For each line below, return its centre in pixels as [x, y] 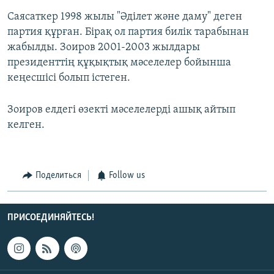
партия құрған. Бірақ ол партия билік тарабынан [128, 32]
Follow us [127, 176]
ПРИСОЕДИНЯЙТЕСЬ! [51, 217]
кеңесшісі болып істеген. [69, 78]
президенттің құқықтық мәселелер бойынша [119, 63]
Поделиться [58, 176]
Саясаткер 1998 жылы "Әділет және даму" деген [125, 17]
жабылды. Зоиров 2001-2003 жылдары [104, 48]
